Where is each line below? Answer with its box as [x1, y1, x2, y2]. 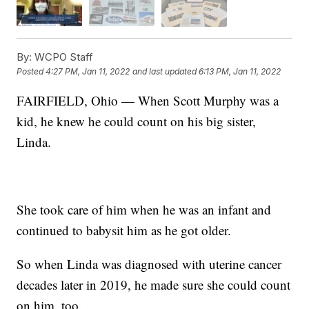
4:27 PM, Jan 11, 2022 [46, 66, 130, 77]
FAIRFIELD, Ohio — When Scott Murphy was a [17, 91, 279, 109]
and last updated [132, 66, 197, 77]
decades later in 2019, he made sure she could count [17, 275, 291, 293]
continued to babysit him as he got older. [17, 221, 232, 239]
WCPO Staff [32, 50, 94, 63]
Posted [17, 66, 46, 77]
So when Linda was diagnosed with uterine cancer [17, 255, 282, 272]
